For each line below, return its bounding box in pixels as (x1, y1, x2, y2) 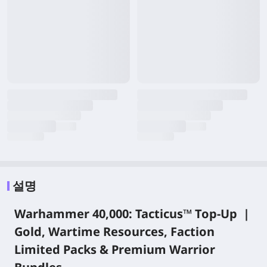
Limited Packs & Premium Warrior (14, 241, 215, 257)
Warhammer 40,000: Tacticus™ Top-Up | (14, 206, 250, 222)
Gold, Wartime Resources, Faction (14, 223, 215, 240)
